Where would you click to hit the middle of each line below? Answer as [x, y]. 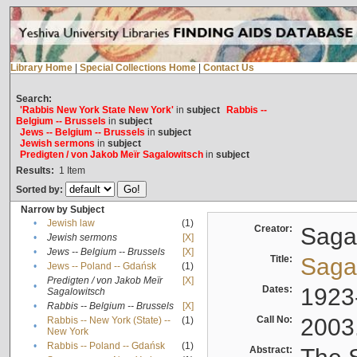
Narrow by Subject [62, 210]
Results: [35, 171]
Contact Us [228, 68]
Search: [33, 99]
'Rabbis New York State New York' [96, 110]
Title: [283, 259]
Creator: [275, 229]
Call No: [277, 320]
